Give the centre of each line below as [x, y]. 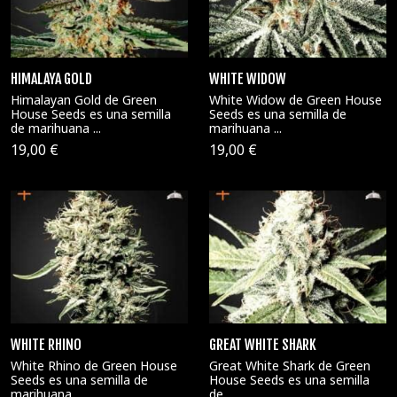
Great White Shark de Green [290, 366]
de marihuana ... [56, 128]
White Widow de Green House [296, 99]
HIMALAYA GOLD [51, 78]
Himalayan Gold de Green [84, 99]
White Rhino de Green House [94, 366]
